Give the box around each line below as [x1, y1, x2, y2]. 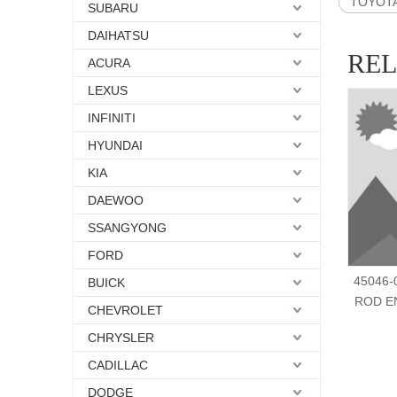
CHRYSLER [88, 331, 154, 346]
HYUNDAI [88, 138, 143, 153]
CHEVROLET [88, 303, 163, 318]
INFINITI [88, 111, 136, 126]
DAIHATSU [88, 28, 149, 43]
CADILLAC [88, 358, 148, 373]
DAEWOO [88, 193, 144, 208]
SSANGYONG [88, 221, 167, 236]
